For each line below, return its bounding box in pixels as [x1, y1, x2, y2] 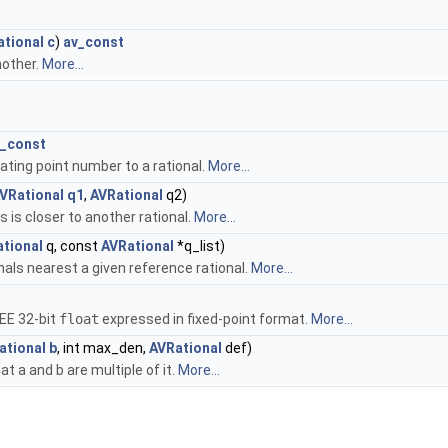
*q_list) [174, 238, 225, 254]
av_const [63, 34, 124, 50]
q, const [43, 238, 101, 254]
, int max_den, [57, 340, 149, 356]
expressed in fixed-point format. [99, 311, 311, 327]
